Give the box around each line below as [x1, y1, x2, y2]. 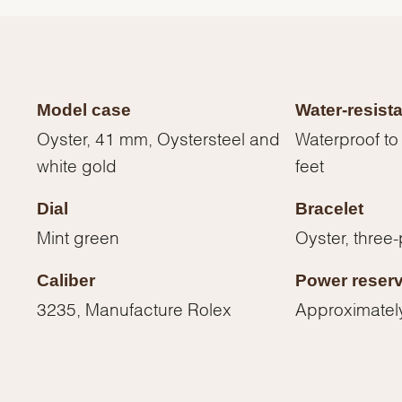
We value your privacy [23, 285, 98, 294]
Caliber [37, 271, 96, 291]
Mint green [37, 232, 120, 241]
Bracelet [294, 199, 363, 219]
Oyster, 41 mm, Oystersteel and [37, 133, 281, 143]
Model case [37, 100, 132, 120]
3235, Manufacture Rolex [37, 303, 232, 313]
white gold [37, 160, 118, 170]
